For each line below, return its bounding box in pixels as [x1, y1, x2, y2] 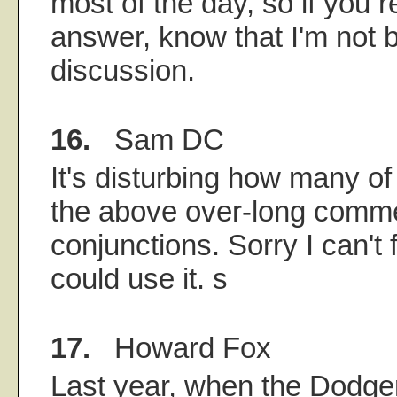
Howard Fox [90, 331, 271, 365]
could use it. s [51, 262, 228, 296]
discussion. [51, 54, 195, 88]
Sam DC [90, 123, 224, 157]
